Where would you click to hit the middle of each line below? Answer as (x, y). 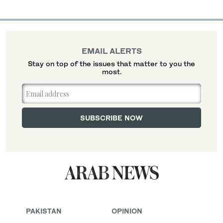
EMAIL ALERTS (111, 51)
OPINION (127, 211)
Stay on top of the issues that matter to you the (111, 64)
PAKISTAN (44, 211)
